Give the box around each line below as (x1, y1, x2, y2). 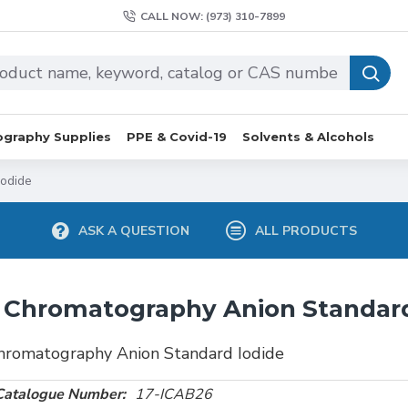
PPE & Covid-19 (127, 128, 227, 144)
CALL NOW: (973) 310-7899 (140, 8, 285, 24)
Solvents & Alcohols (242, 128, 374, 144)
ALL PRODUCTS (254, 221, 357, 240)
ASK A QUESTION (77, 221, 189, 240)
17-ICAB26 (135, 384, 212, 404)
